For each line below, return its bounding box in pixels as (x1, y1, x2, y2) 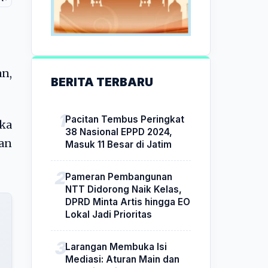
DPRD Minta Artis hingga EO (65, 196, 190, 208)
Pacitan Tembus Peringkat (65, 113, 184, 125)
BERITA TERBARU (51, 74, 153, 89)
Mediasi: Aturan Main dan (65, 253, 179, 265)
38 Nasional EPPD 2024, (65, 126, 172, 138)
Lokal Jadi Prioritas (65, 208, 152, 220)
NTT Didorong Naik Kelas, (65, 183, 182, 195)
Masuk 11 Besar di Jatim (65, 138, 172, 150)
